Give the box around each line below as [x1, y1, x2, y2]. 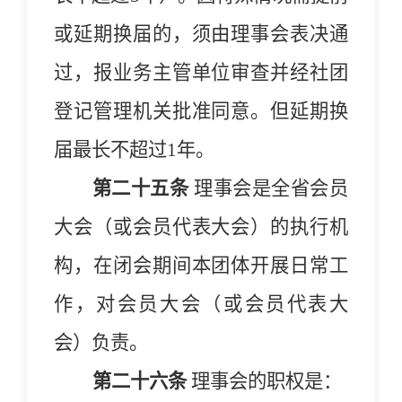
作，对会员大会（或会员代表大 [54, 293, 348, 315]
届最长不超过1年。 [54, 138, 214, 161]
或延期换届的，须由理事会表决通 [54, 22, 348, 45]
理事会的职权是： [186, 370, 342, 392]
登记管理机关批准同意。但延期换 [54, 100, 348, 122]
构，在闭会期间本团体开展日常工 [54, 254, 348, 276]
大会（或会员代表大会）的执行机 [54, 215, 348, 238]
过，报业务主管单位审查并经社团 [54, 61, 348, 83]
